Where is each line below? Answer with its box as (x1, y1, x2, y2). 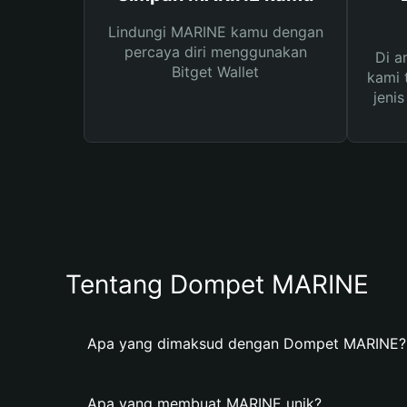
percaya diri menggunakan (124, 43, 307, 61)
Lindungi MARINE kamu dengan (107, 23, 323, 41)
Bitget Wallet (172, 63, 259, 81)
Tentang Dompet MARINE (65, 269, 369, 300)
